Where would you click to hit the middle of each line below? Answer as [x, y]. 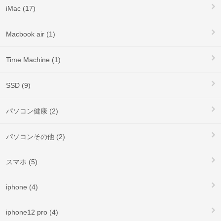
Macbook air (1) [31, 34]
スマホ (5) [22, 162]
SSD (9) [18, 85]
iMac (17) [21, 8]
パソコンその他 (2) [36, 136]
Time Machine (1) [33, 59]
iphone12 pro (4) [32, 212]
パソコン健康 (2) [32, 111]
